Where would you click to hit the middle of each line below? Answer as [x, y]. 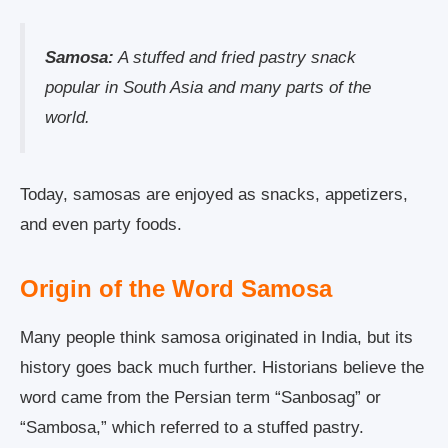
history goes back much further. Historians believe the [222, 368]
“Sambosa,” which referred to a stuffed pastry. [192, 428]
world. [67, 118]
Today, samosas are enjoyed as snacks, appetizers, [214, 195]
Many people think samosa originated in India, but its [216, 338]
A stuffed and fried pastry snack [235, 58]
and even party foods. [101, 225]
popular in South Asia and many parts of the [208, 88]
